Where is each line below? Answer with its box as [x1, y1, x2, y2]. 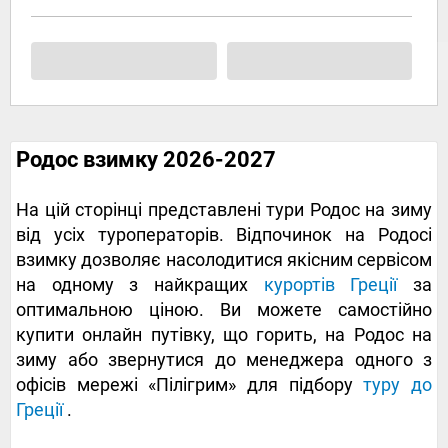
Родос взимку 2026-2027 [16, 147, 276, 173]
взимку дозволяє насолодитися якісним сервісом [16, 249, 432, 271]
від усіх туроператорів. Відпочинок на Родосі [16, 224, 432, 246]
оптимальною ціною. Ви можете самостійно [16, 299, 432, 321]
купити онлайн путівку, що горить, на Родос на [16, 324, 432, 346]
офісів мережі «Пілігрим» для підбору [16, 374, 364, 396]
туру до [363, 374, 433, 396]
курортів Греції [263, 274, 398, 296]
